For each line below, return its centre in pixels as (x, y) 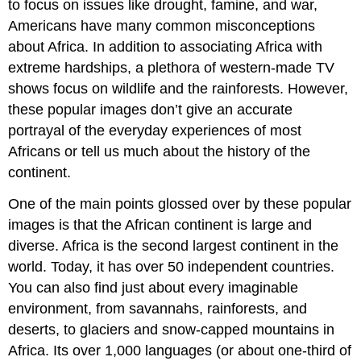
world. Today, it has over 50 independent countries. (172, 266)
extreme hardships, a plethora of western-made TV (172, 68)
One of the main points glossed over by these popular (180, 203)
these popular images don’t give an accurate (151, 110)
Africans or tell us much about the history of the (160, 152)
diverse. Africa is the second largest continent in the (174, 245)
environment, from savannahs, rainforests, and (158, 308)
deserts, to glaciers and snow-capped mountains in (172, 329)
